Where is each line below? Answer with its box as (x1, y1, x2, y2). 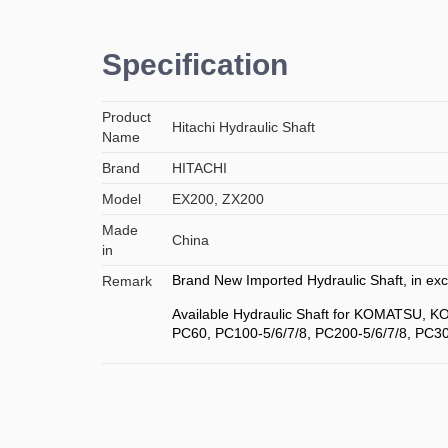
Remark (102, 273, 152, 290)
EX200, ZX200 (172, 191, 264, 208)
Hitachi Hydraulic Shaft (172, 119, 315, 136)
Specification (102, 48, 288, 82)
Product (102, 109, 151, 126)
